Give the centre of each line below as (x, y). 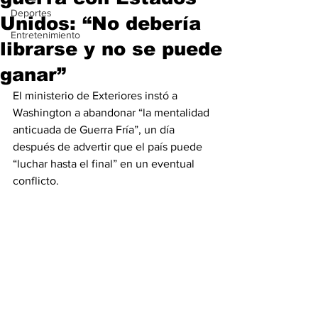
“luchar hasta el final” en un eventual (105, 164)
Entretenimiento (45, 35)
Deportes (31, 13)
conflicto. (36, 181)
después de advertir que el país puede (109, 147)
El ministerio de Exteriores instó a (97, 95)
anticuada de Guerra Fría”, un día (95, 130)
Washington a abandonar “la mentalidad (113, 113)
